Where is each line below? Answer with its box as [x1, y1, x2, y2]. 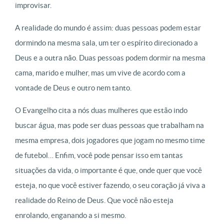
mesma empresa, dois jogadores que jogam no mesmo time [15, 136, 205, 144]
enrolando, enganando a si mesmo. [15, 211, 126, 219]
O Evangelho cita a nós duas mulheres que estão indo [15, 106, 187, 114]
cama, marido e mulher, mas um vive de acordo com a [15, 68, 185, 77]
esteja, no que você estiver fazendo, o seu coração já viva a [15, 181, 205, 189]
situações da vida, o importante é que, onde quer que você [15, 166, 202, 174]
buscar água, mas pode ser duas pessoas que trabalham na [15, 121, 204, 129]
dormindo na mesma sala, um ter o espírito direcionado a [15, 38, 198, 47]
